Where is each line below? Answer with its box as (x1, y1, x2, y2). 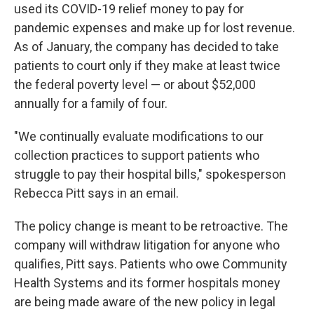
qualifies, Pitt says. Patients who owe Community (14, 257, 287, 271)
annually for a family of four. (14, 96, 168, 111)
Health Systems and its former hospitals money (14, 275, 280, 290)
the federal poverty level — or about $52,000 (14, 77, 256, 92)
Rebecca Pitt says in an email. (14, 186, 179, 200)
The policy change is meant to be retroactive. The (14, 219, 288, 233)
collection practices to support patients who (14, 148, 259, 163)
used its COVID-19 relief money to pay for (14, 1, 244, 16)
